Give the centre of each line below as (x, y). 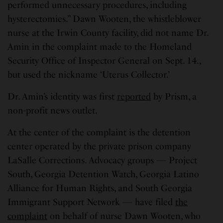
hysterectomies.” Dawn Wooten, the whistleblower (105, 19)
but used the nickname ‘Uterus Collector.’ (89, 75)
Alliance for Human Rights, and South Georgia (100, 188)
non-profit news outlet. (53, 111)
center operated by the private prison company (100, 147)
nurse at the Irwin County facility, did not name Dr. (108, 33)
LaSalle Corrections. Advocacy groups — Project (103, 161)
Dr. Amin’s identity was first (62, 97)
